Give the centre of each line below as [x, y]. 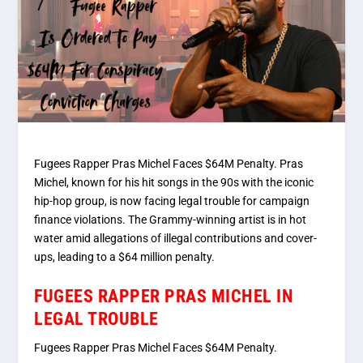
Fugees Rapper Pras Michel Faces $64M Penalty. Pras [169, 164]
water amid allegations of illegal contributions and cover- [176, 239]
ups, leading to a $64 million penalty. [125, 257]
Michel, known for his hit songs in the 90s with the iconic [174, 183]
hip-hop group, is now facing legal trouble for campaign [172, 201]
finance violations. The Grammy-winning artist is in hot [171, 220]
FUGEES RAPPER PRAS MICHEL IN [164, 296]
